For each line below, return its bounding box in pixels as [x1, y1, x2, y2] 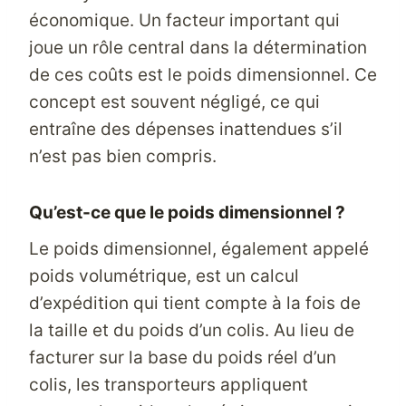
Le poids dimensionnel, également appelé [29, 237, 369, 259]
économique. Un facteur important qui [29, 10, 340, 31]
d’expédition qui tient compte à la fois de [29, 292, 361, 314]
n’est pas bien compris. [29, 146, 217, 167]
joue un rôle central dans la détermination [29, 37, 367, 58]
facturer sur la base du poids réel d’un [29, 346, 336, 368]
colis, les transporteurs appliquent [29, 373, 308, 395]
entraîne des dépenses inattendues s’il [29, 119, 343, 140]
